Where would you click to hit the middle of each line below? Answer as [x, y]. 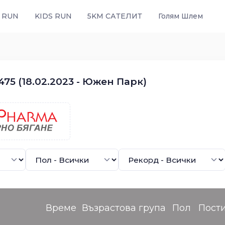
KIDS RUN [53, 16]
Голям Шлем [180, 16]
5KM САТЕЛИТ [115, 16]
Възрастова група [124, 208]
